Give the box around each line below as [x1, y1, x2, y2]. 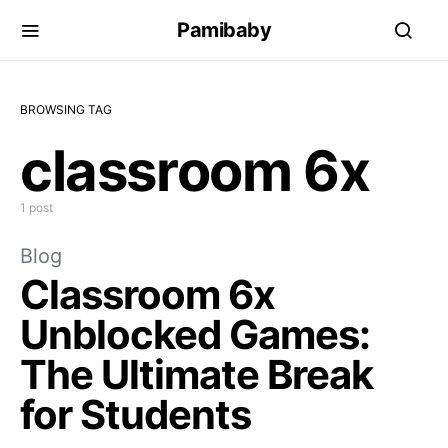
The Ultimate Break [20, 350, 373, 399]
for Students [20, 390, 251, 439]
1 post [20, 200, 53, 215]
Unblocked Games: [20, 310, 370, 359]
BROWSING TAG [20, 102, 112, 117]
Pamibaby [177, 18, 271, 42]
